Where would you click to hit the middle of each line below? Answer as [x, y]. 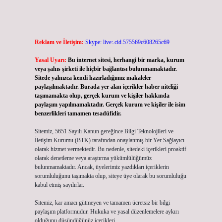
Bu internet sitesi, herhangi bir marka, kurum [126, 60]
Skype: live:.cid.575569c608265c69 [127, 42]
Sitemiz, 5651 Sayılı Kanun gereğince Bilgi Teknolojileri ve [104, 131]
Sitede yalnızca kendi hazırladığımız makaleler [93, 78]
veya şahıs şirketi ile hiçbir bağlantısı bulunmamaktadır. [106, 69]
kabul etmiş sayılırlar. [59, 185]
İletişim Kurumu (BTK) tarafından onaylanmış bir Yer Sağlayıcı [109, 140]
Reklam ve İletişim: [59, 42]
